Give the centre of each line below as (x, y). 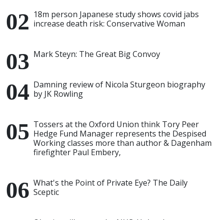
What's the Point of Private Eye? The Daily (110, 183)
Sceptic (46, 192)
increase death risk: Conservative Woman (109, 24)
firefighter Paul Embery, (77, 152)
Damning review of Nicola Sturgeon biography (119, 84)
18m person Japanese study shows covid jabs (116, 14)
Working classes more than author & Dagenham (123, 143)
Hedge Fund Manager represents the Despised (120, 134)
